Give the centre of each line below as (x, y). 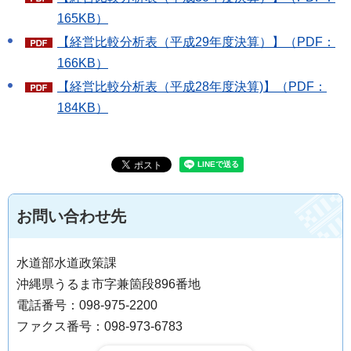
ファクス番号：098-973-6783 (100, 326)
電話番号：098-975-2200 (87, 305)
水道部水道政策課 (67, 262)
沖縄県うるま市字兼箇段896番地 (109, 284)
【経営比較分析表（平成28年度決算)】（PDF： (192, 86)
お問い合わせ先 (71, 216)
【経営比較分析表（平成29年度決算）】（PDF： (196, 42)
